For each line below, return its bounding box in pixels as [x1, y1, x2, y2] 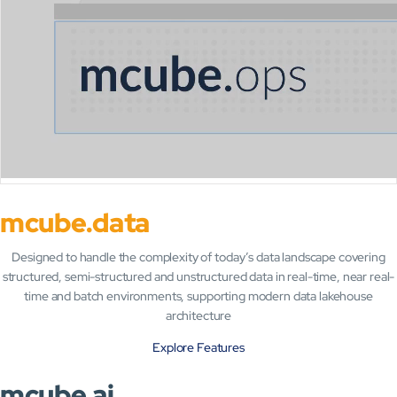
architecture [165, 307, 232, 323]
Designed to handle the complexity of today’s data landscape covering [12, 248, 385, 265]
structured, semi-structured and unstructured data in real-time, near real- [2, 268, 395, 284]
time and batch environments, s [24, 287, 193, 304]
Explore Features [152, 339, 245, 355]
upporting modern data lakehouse [192, 287, 373, 304]
